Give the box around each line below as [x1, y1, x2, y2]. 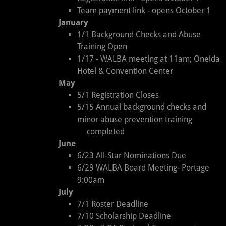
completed [59, 127, 125, 136]
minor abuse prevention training [77, 115, 198, 124]
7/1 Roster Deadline [77, 199, 148, 209]
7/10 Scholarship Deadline [77, 211, 171, 221]
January [59, 18, 88, 27]
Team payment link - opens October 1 [77, 6, 211, 15]
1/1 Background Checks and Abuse [77, 30, 201, 39]
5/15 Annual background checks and [77, 102, 206, 112]
